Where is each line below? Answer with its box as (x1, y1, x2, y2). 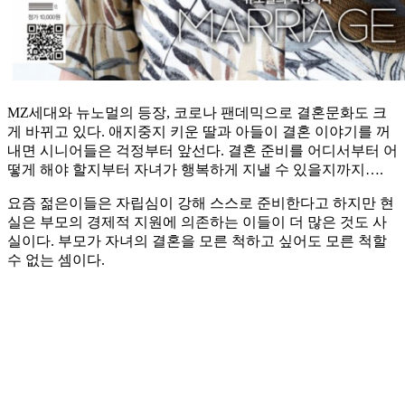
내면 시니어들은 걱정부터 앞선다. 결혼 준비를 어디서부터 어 (7, 143, 398, 159)
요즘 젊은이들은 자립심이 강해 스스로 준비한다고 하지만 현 (7, 195, 394, 212)
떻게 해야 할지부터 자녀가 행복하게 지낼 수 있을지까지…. (7, 162, 383, 178)
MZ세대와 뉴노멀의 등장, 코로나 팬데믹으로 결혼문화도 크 (7, 105, 387, 121)
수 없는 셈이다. (7, 252, 105, 268)
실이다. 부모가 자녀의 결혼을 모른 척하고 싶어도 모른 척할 (7, 233, 387, 250)
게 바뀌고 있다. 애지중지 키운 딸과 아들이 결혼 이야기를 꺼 (7, 124, 391, 140)
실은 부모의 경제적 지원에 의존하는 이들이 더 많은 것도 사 (7, 214, 387, 231)
